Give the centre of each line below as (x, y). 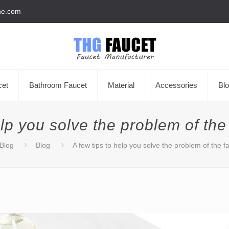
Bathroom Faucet (58, 85)
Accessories (176, 85)
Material (121, 85)
